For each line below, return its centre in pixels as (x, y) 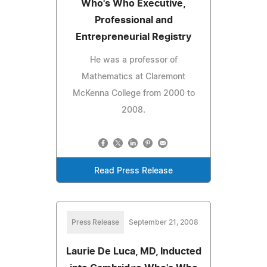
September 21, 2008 (163, 222)
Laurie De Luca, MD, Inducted (133, 251)
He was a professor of (133, 60)
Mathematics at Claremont (133, 77)
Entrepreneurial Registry (133, 37)
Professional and (133, 20)
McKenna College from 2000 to (133, 93)
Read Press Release (133, 171)
